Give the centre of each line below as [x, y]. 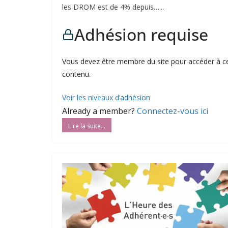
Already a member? [99, 111]
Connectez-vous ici [173, 111]
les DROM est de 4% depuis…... [113, 7]
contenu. [76, 74]
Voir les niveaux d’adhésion [106, 97]
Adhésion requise [141, 34]
